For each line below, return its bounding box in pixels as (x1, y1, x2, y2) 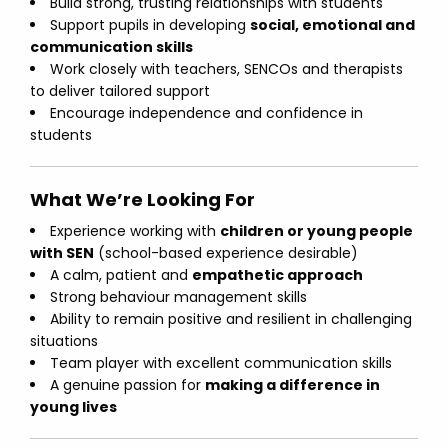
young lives (30, 397, 117, 417)
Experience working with (50, 221, 220, 241)
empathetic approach (192, 265, 363, 285)
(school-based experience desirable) (94, 243, 358, 263)
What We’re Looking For (30, 187, 255, 212)
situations (30, 331, 98, 351)
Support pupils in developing (50, 15, 250, 35)
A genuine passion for (50, 375, 205, 395)
